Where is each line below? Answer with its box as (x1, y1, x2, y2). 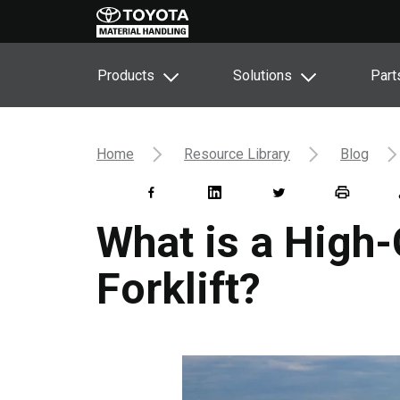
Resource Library (184, 146, 290, 162)
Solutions (233, 67, 292, 84)
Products (97, 67, 154, 84)
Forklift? (96, 263, 261, 314)
